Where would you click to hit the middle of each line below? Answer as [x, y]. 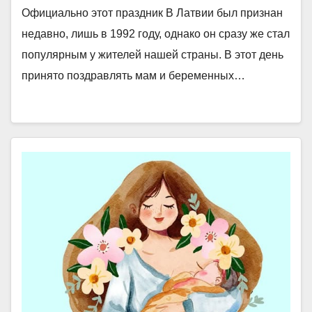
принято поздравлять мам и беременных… [133, 76]
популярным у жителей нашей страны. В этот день [153, 55]
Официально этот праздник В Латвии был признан [152, 13]
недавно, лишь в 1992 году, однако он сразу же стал [156, 34]
